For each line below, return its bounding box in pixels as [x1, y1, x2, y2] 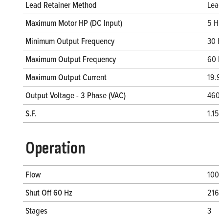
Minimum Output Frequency [25, 35, 114, 47]
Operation [25, 138, 86, 159]
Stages [25, 204, 47, 217]
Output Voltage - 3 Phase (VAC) [25, 89, 126, 102]
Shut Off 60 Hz [25, 186, 72, 199]
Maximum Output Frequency [25, 53, 116, 66]
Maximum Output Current [25, 71, 107, 84]
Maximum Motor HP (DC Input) [25, 17, 122, 29]
